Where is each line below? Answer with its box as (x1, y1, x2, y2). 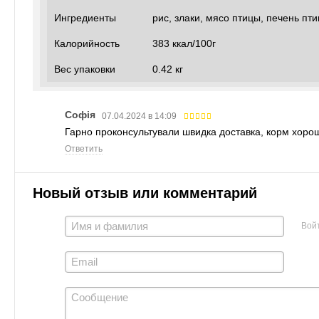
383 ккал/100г (152, 37, 216, 49)
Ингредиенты (54, 11, 116, 23)
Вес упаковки (54, 63, 115, 75)
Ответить (65, 143, 103, 154)
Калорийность (54, 37, 120, 49)
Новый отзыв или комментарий (33, 184, 257, 201)
